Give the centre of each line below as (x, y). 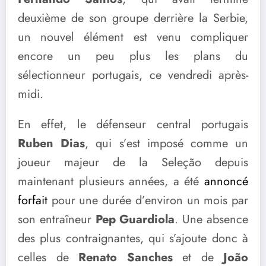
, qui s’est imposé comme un (167, 144)
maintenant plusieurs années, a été (111, 182)
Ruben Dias (52, 144)
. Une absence (212, 220)
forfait (33, 201)
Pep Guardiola (135, 220)
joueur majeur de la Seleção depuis (133, 163)
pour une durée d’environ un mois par (148, 201)
